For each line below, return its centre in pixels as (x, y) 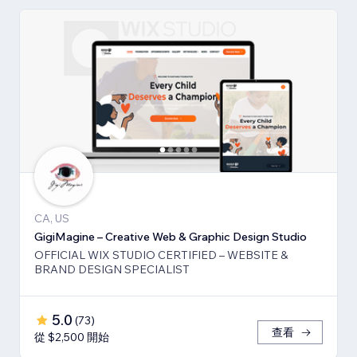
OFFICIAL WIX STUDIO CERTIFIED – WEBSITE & (161, 255)
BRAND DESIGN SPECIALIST (112, 269)
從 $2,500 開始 (72, 337)
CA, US (52, 218)
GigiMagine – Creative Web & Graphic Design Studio (171, 236)
